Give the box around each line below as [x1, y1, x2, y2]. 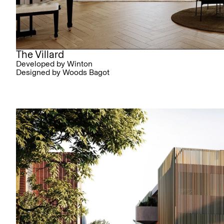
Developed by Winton [16, 59, 92, 69]
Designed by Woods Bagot [16, 67, 109, 77]
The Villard [16, 48, 64, 61]
